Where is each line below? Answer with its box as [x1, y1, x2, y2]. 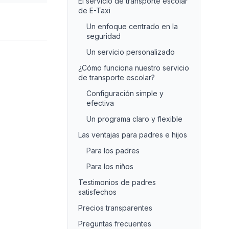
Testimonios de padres [78, 178, 156, 187]
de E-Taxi [78, 6, 110, 15]
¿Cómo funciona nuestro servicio [78, 63, 189, 72]
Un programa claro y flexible [86, 114, 182, 123]
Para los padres [86, 146, 140, 155]
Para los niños [86, 162, 133, 171]
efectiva [86, 99, 114, 107]
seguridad [86, 32, 121, 40]
